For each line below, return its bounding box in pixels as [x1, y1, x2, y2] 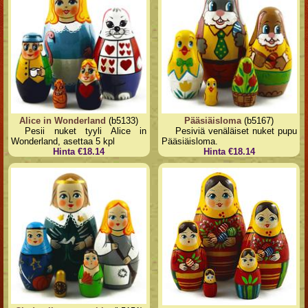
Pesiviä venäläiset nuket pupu [175, 126, 297, 137]
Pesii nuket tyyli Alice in [25, 126, 147, 137]
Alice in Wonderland [19, 115, 107, 126]
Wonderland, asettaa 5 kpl [11, 136, 115, 147]
